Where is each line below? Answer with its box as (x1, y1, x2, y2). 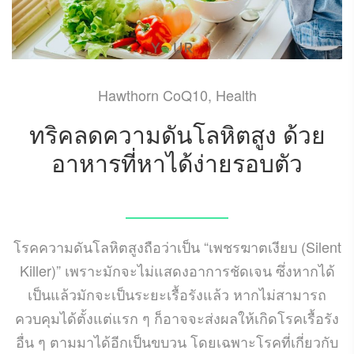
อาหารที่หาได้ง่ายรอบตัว (51, 145, 303, 179)
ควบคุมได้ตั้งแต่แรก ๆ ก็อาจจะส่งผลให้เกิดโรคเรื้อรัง (15, 307, 339, 328)
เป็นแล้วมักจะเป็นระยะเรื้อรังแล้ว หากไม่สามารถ (28, 283, 326, 304)
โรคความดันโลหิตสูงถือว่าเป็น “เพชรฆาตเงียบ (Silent (13, 235, 341, 257)
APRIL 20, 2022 (129, 187, 225, 202)
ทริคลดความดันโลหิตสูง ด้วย (28, 116, 326, 151)
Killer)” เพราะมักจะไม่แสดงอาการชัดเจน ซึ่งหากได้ (19, 259, 335, 281)
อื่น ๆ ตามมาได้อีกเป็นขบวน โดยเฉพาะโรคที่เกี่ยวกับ (16, 330, 338, 352)
